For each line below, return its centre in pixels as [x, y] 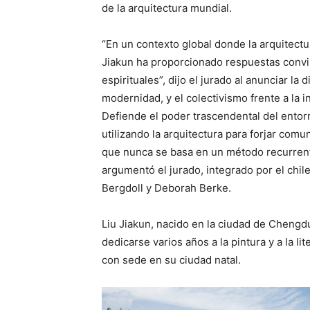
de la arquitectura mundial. [167, 8]
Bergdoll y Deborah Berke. [168, 188]
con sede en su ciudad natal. [171, 260]
